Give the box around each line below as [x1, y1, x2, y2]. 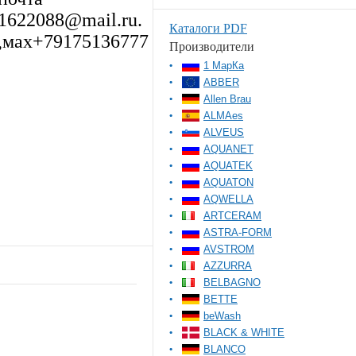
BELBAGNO [203, 277, 261, 288]
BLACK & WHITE [203, 327, 284, 339]
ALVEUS [203, 126, 244, 138]
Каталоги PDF [169, 21, 247, 35]
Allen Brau [203, 93, 251, 105]
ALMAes [203, 110, 243, 122]
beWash [203, 310, 241, 322]
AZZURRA [203, 260, 252, 272]
